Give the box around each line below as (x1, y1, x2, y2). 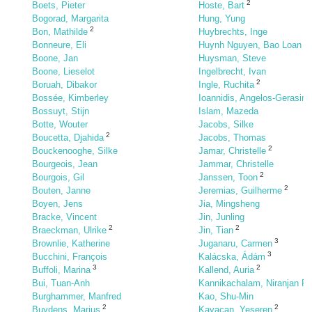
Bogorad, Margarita (32, 13, 109, 24)
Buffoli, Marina (32, 265, 91, 275)
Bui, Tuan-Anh (32, 278, 90, 288)
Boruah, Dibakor (32, 79, 97, 90)
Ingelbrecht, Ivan (198, 66, 266, 77)
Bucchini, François (32, 251, 107, 262)
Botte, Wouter (32, 119, 88, 130)
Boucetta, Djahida (32, 132, 104, 143)
